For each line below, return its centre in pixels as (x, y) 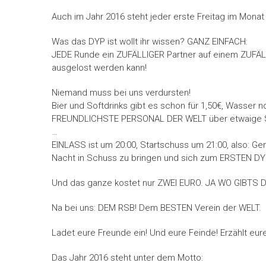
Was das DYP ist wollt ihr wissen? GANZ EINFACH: (150, 41)
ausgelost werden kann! (99, 67)
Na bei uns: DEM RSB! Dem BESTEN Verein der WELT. (156, 208)
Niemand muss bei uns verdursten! (121, 92)
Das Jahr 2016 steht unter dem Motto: (127, 257)
